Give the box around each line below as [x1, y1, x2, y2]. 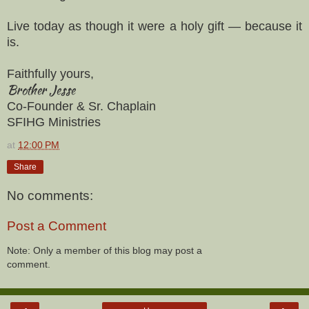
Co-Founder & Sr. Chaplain [7, 99, 156, 113]
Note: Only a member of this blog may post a [7, 245, 202, 257]
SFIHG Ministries [7, 114, 101, 129]
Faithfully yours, [7, 66, 94, 81]
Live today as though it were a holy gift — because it [7, 19, 302, 33]
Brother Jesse [7, 80, 75, 99]
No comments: [7, 188, 93, 203]
